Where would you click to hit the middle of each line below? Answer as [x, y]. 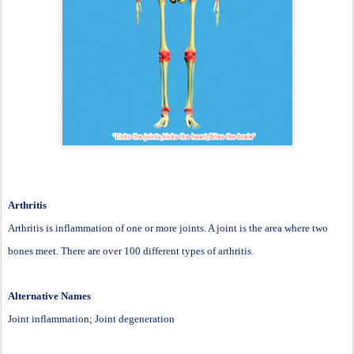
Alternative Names [49, 296]
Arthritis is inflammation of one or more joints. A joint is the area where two [168, 228]
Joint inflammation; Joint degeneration [91, 318]
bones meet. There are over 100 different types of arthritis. [131, 250]
